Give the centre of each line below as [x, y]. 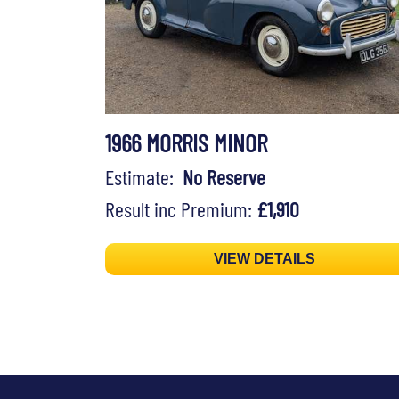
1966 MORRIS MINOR [186, 143]
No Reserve [224, 177]
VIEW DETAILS [265, 259]
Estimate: [144, 177]
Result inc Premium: [181, 209]
